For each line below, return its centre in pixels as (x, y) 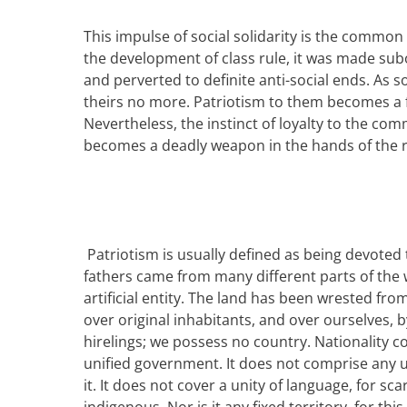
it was (313, 58)
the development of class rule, (189, 58)
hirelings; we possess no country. (197, 342)
